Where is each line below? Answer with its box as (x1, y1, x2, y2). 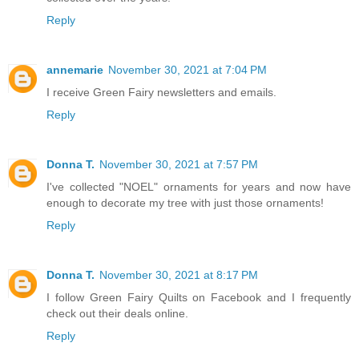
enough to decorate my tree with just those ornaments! (46, 196, 324, 209)
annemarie (46, 63, 103, 76)
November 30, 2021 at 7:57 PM (99, 157, 258, 171)
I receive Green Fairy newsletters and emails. (46, 85, 276, 99)
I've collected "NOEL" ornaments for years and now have (46, 179, 351, 193)
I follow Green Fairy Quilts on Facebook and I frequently (46, 290, 351, 304)
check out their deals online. (46, 306, 188, 320)
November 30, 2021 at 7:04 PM (108, 63, 267, 76)
